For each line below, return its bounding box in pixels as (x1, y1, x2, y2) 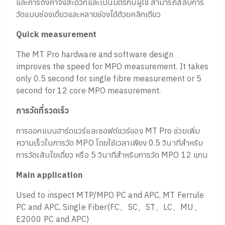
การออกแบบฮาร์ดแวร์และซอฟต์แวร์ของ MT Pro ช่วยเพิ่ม (16, 126, 200, 136)
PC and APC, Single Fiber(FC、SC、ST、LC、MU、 (16, 202, 202, 212)
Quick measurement (16, 29, 97, 40)
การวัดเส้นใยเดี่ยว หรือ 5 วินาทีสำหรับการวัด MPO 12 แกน (16, 150, 208, 160)
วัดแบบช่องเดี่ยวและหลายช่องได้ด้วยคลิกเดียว (16, 9, 161, 20)
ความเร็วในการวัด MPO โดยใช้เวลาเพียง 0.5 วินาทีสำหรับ (16, 138, 203, 148)
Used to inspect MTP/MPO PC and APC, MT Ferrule (16, 190, 204, 200)
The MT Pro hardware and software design (16, 49, 174, 60)
